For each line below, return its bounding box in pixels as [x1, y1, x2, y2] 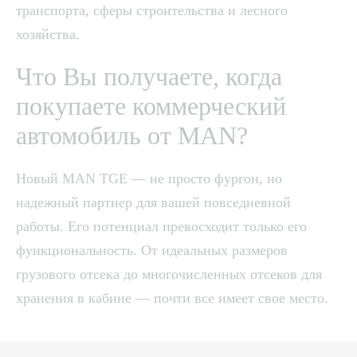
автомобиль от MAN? [16, 121, 248, 150]
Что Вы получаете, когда [16, 62, 282, 91]
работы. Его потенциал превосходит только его [16, 218, 307, 234]
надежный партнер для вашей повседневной [16, 194, 291, 210]
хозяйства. [16, 26, 80, 42]
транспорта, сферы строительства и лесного [16, 2, 288, 18]
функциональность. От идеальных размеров [16, 242, 288, 258]
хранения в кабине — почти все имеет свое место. [16, 290, 328, 306]
